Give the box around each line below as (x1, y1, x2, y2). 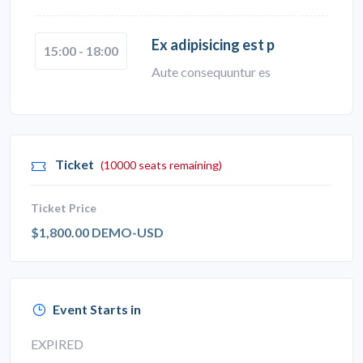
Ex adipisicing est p (152, 36, 275, 54)
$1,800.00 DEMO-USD (31, 224, 164, 240)
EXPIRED (31, 335, 83, 352)
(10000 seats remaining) (100, 157, 222, 172)
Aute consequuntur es (152, 64, 271, 80)
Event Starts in (53, 301, 141, 317)
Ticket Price (31, 201, 96, 215)
